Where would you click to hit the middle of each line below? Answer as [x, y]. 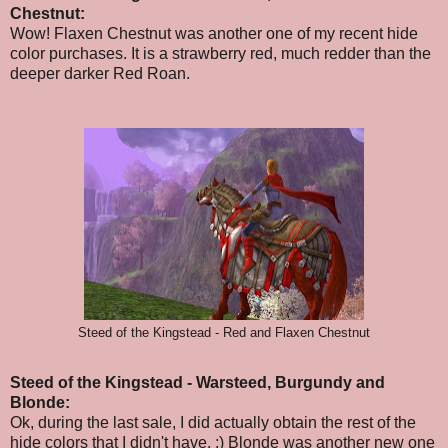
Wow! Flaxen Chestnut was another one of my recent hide [214, 33]
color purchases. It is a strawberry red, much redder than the [220, 53]
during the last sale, [107, 422]
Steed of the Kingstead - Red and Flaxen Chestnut [224, 332]
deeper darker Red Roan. [100, 73]
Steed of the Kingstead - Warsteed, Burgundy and [197, 382]
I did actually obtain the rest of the [296, 422]
